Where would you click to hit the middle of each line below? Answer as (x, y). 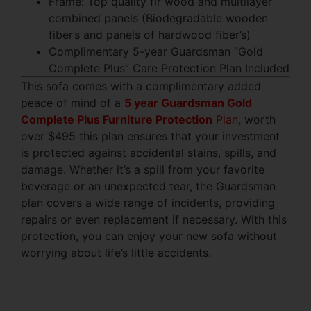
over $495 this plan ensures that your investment (150, 136)
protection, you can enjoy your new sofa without (149, 236)
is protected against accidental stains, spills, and (149, 153)
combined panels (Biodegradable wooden (158, 18)
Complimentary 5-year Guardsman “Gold (156, 52)
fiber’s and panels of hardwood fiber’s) (150, 35)
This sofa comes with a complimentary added (141, 86)
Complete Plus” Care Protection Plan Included (169, 68)
